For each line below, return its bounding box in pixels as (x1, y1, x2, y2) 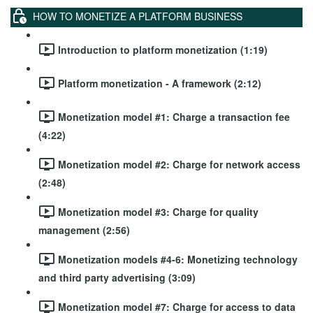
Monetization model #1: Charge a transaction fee (58, 109, 290, 124)
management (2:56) (38, 223, 130, 237)
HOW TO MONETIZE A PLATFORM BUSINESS (33, 8, 242, 23)
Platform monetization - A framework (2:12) (58, 75, 261, 90)
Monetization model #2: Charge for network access (58, 156, 300, 171)
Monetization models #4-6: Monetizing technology (58, 252, 298, 266)
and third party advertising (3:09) (38, 270, 196, 284)
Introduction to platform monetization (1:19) (58, 42, 268, 57)
